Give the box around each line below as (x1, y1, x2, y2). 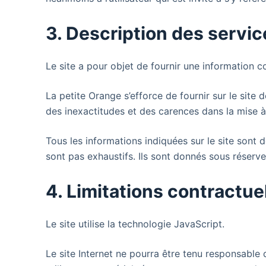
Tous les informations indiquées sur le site (46, 135, 237, 147)
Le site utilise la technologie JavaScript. (46, 218, 225, 230)
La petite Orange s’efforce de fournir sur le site (46, 90, 259, 102)
